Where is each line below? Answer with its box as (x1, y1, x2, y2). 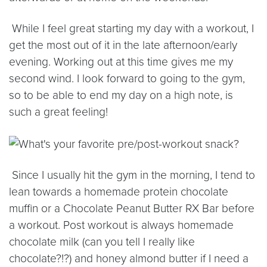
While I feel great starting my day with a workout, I (9, 21, 254, 36)
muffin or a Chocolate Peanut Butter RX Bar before (9, 201, 254, 215)
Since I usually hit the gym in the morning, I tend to (9, 167, 255, 182)
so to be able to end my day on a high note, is (9, 88, 233, 103)
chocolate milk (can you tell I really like (9, 234, 195, 249)
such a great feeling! (9, 105, 108, 119)
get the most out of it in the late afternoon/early (9, 38, 237, 52)
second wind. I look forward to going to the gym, (9, 72, 245, 86)
